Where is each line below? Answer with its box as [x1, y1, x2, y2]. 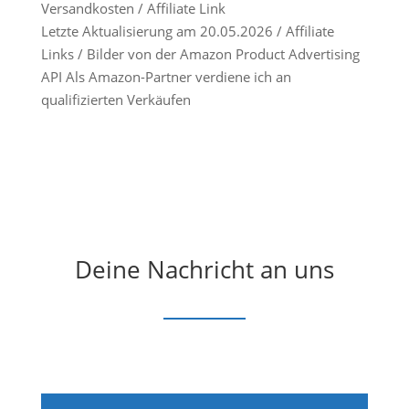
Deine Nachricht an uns [74, 252, 334, 286]
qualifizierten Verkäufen [40, 89, 191, 109]
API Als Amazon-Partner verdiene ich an [40, 67, 291, 86]
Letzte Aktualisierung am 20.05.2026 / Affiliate [40, 21, 334, 40]
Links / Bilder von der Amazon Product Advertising [40, 44, 360, 63]
